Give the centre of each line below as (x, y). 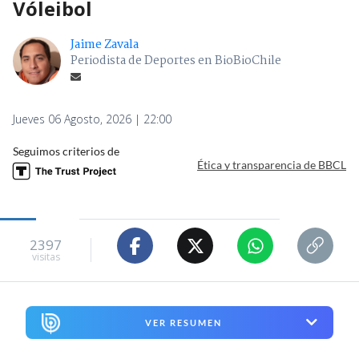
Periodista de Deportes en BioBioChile (176, 61)
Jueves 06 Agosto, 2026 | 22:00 (92, 119)
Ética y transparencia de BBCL (272, 164)
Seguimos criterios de (66, 151)
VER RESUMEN (183, 322)
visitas (46, 256)
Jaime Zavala (105, 45)
